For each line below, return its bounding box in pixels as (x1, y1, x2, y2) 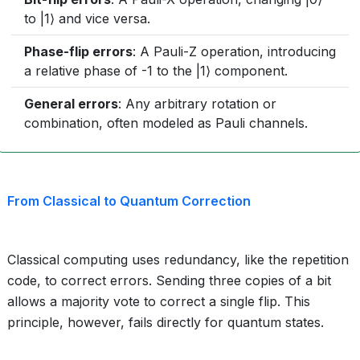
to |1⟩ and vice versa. (24, 10, 150, 27)
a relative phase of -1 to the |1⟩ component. (24, 63, 288, 79)
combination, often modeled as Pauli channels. (24, 115, 308, 131)
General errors (24, 96, 118, 112)
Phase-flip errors (24, 43, 133, 59)
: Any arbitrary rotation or (118, 96, 276, 112)
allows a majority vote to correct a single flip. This (7, 293, 310, 309)
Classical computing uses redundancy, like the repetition (7, 252, 349, 268)
